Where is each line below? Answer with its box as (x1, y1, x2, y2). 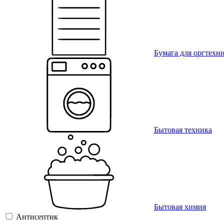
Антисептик (16, 212, 58, 221)
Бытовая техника (154, 125, 212, 134)
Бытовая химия (154, 202, 206, 211)
